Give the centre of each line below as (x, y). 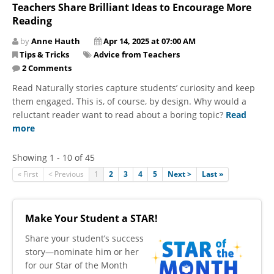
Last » (213, 174)
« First (28, 174)
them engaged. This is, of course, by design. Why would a (129, 101)
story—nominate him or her (82, 251)
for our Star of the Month (76, 265)
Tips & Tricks (44, 54)
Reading (32, 20)
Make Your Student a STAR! (91, 218)
